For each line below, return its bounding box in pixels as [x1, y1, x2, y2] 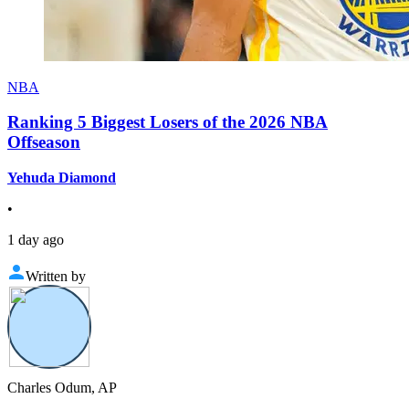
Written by [26, 268, 86, 285]
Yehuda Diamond [7, 170, 116, 186]
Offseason [7, 132, 80, 152]
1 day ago [7, 232, 64, 248]
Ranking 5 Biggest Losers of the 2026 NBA [7, 112, 328, 132]
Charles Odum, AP [7, 380, 117, 396]
